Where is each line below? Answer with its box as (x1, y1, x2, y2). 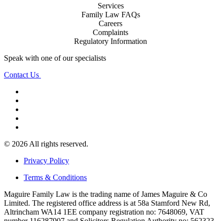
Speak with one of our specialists (4, 54, 106, 63)
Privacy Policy (24, 156, 69, 165)
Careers (99, 19, 122, 28)
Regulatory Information (74, 37, 147, 46)
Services (97, 1, 124, 10)
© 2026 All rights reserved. (4, 140, 88, 148)
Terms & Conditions (24, 173, 87, 182)
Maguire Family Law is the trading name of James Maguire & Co (4, 190, 207, 199)
